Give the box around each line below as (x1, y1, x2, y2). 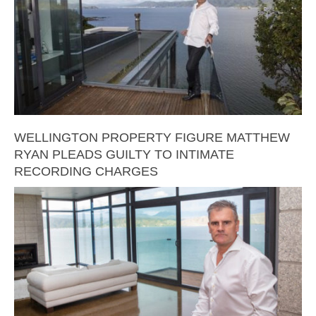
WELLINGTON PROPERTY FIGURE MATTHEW (14, 130, 290, 145)
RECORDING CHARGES (14, 164, 158, 178)
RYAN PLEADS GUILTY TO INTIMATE (14, 147, 234, 162)
